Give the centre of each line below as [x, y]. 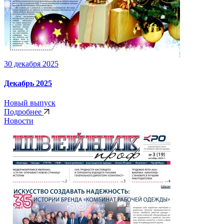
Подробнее [24, 112]
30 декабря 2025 [31, 63]
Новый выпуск [30, 103]
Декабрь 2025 [28, 83]
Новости [19, 121]
